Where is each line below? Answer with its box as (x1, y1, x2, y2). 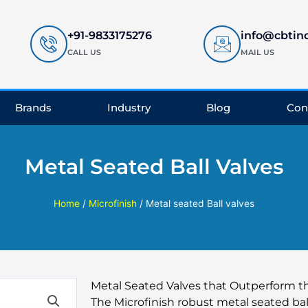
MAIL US (241, 47, 275, 58)
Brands (14, 100, 52, 114)
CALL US (67, 47, 101, 58)
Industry (107, 100, 151, 114)
